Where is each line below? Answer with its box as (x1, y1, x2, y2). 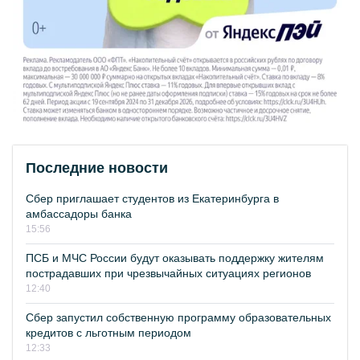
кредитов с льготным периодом (26, 326, 191, 340)
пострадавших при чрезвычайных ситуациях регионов (26, 267, 311, 280)
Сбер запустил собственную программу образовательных (26, 311, 331, 325)
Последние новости (26, 160, 168, 177)
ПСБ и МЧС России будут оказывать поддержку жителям (26, 252, 324, 265)
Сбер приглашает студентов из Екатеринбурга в (26, 192, 279, 206)
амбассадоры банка (26, 207, 132, 221)
